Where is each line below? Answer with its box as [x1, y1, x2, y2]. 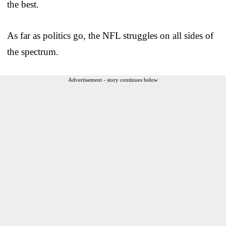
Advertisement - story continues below [68, 76, 158, 83]
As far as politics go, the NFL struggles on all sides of [7, 30, 213, 41]
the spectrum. [7, 46, 59, 57]
